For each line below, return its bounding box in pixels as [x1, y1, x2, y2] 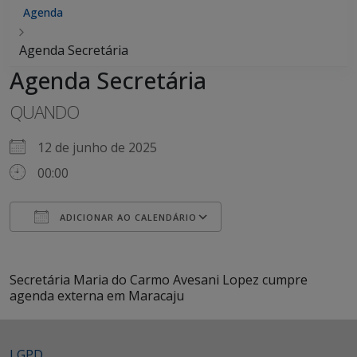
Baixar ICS [37, 237, 98, 255]
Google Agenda [76, 237, 168, 255]
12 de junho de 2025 [37, 139, 170, 156]
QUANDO [10, 100, 79, 124]
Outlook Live [194, 237, 269, 255]
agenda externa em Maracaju [10, 287, 184, 304]
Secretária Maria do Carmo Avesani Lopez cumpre [10, 271, 308, 288]
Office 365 [155, 237, 214, 255]
